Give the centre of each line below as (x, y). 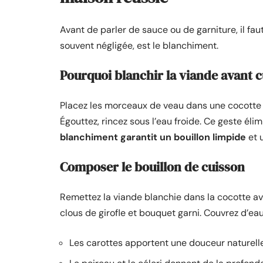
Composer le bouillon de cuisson (152, 167)
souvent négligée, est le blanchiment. (139, 45)
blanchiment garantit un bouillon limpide (153, 137)
